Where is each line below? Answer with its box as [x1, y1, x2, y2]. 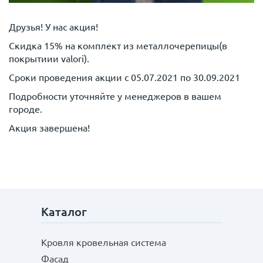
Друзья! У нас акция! [9, 21, 98, 32]
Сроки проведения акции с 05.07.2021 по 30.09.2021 [9, 72, 240, 83]
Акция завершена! [9, 122, 90, 133]
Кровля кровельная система [41, 237, 166, 248]
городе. [9, 103, 42, 114]
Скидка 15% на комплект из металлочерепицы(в [9, 40, 227, 51]
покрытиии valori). [9, 53, 89, 64]
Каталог [41, 205, 87, 218]
